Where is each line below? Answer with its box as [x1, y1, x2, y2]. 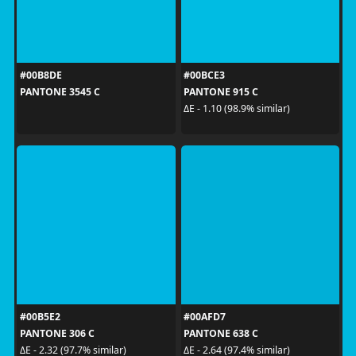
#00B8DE [19, 68, 62, 82]
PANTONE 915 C [184, 84, 258, 99]
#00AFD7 [184, 309, 226, 323]
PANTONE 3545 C [19, 84, 100, 99]
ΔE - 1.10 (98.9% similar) [184, 102, 290, 115]
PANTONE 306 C [19, 326, 95, 340]
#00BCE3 [184, 68, 225, 82]
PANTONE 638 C [184, 326, 258, 340]
